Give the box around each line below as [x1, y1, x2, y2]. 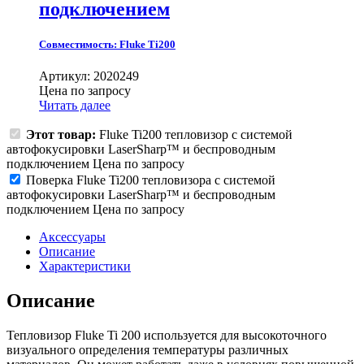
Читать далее [39, 98, 110, 113]
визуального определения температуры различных [6, 342, 288, 357]
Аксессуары [39, 230, 106, 245]
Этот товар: [26, 128, 99, 142]
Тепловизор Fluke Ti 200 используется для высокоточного [6, 327, 327, 342]
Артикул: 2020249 [39, 69, 139, 84]
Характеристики [39, 259, 131, 274]
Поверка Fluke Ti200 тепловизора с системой [26, 173, 275, 188]
